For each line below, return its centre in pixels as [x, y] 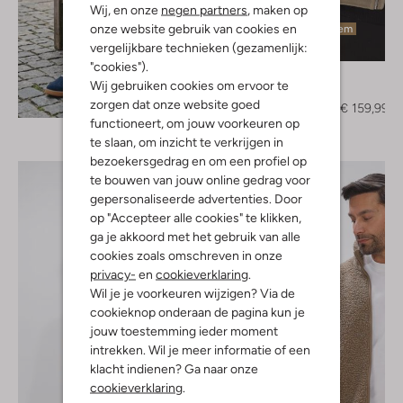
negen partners [204, 9]
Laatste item [321, 28]
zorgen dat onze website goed [175, 104]
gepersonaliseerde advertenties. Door [196, 198]
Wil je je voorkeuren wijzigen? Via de [193, 293]
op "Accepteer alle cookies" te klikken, [196, 217]
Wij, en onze [125, 9]
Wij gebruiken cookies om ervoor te [189, 85]
